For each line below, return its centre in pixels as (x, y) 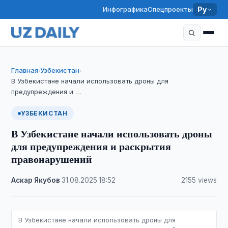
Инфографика (125, 9)
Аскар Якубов (36, 180)
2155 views (199, 180)
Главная (25, 70)
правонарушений (52, 159)
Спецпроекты (170, 9)
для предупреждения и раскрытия (91, 146)
